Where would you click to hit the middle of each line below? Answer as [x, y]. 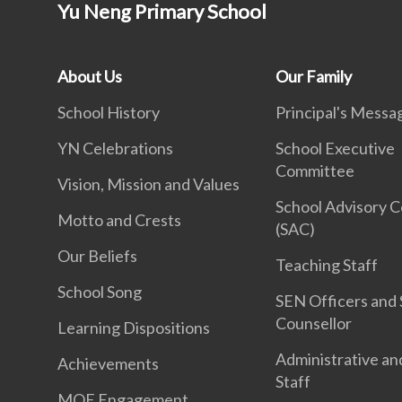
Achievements [108, 363]
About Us [90, 76]
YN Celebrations [115, 148]
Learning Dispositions [134, 328]
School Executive [336, 148]
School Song [100, 292]
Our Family [314, 76]
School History [109, 112]
